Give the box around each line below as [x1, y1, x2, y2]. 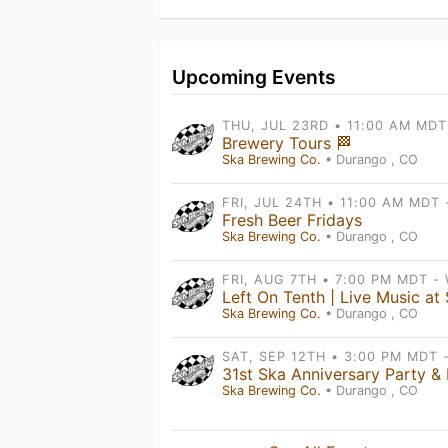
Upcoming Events [172, 65, 336, 89]
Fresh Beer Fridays [222, 210, 362, 230]
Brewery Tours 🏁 [222, 133, 352, 153]
